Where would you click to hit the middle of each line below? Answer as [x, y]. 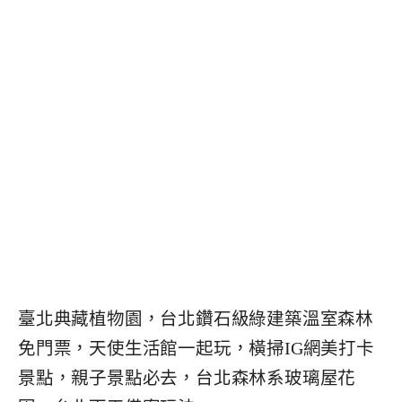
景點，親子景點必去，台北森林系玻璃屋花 [187, 379]
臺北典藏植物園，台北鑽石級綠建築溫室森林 [196, 319]
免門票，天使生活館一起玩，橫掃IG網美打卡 [196, 349]
